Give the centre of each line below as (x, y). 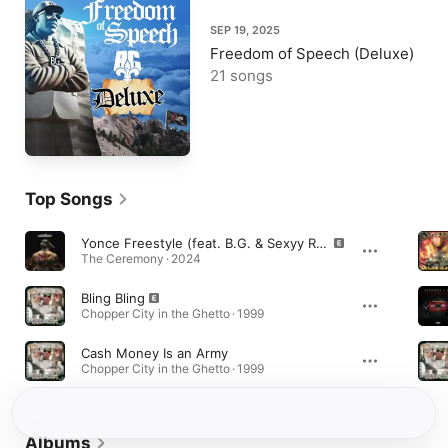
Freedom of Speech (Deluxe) (312, 53)
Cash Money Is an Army (154, 353)
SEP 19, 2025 (245, 30)
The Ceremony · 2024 (141, 258)
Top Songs (69, 199)
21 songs (241, 75)
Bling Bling (113, 298)
